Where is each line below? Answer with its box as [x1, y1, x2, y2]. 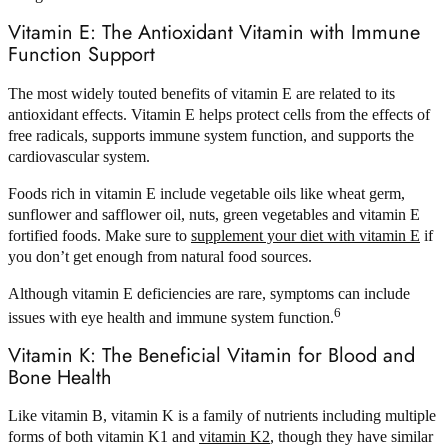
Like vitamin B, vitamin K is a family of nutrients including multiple [8, 407, 436, 425]
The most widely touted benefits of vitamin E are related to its [8, 84, 395, 102]
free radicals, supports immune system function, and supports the [8, 126, 414, 144]
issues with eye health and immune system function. [8, 308, 334, 326]
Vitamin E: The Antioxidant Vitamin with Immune [8, 17, 420, 47]
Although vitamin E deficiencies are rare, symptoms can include [8, 284, 410, 302]
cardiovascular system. [8, 147, 150, 165]
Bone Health [8, 362, 112, 392]
